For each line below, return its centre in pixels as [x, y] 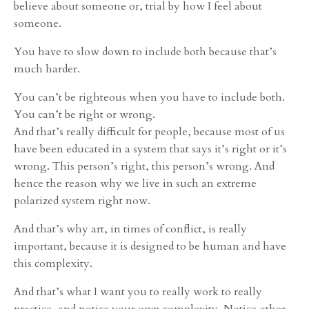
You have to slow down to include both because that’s [145, 51]
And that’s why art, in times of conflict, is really [130, 229]
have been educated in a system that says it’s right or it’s [150, 149]
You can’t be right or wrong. [84, 114]
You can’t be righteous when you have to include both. [149, 97]
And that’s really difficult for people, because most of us [149, 131]
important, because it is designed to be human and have [150, 246]
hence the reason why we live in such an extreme [135, 183]
